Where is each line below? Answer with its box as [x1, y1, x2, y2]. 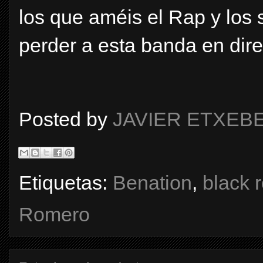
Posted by [19, 107, 113, 130]
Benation [113, 171, 192, 194]
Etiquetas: [19, 171, 113, 194]
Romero [19, 203, 90, 225]
